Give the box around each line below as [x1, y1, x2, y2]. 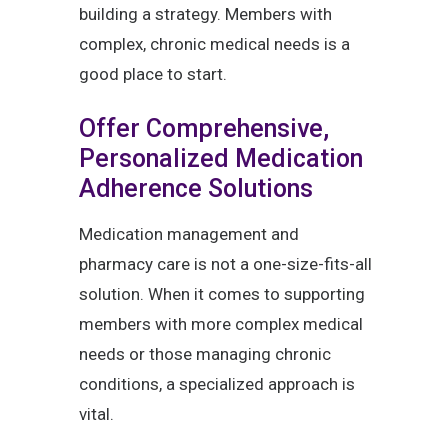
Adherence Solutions [79, 174, 313, 204]
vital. [79, 404, 114, 425]
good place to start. [79, 64, 227, 85]
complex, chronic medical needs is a [79, 34, 350, 55]
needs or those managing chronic [79, 344, 331, 365]
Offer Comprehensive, [79, 114, 329, 144]
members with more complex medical [79, 314, 363, 335]
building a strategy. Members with [79, 4, 332, 25]
